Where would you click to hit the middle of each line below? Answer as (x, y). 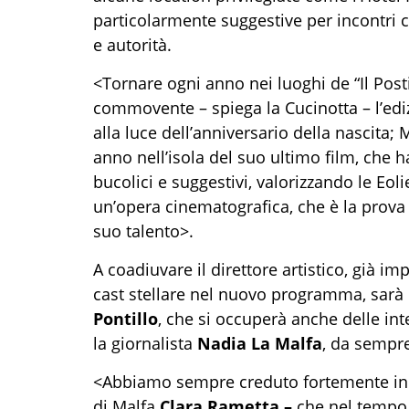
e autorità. (132, 45)
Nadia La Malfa (260, 343)
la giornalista (145, 343)
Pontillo (126, 319)
